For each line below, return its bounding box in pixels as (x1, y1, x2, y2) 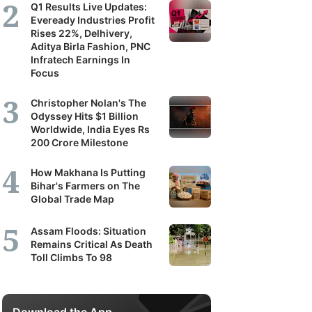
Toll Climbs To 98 (31, 251, 112, 263)
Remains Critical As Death (31, 238, 153, 250)
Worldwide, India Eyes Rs (31, 123, 150, 135)
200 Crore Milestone (31, 136, 128, 148)
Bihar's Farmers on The (31, 180, 140, 192)
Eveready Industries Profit (31, 14, 155, 26)
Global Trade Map (31, 193, 114, 205)
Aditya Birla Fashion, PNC (31, 40, 150, 52)
